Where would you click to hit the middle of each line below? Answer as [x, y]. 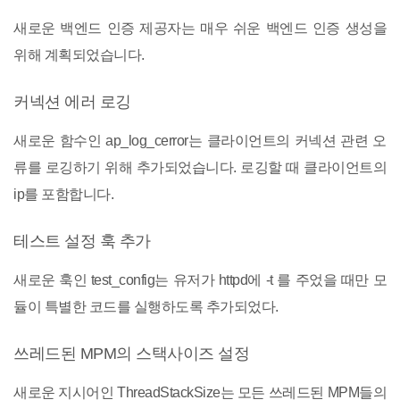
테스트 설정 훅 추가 [82, 241]
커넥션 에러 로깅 [72, 102]
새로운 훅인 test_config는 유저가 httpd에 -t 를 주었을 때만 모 [200, 280]
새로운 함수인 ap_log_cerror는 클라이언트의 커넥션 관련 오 [200, 141]
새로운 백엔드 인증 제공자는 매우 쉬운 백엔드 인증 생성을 [200, 28]
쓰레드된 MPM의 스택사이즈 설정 [131, 354]
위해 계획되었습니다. [79, 55]
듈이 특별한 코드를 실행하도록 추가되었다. [146, 307]
